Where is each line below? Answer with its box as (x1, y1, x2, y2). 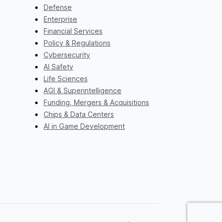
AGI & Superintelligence (43, 86, 121, 95)
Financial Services (43, 26, 103, 35)
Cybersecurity (43, 50, 90, 59)
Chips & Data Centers (43, 110, 114, 118)
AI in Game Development (43, 121, 125, 130)
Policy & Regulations (43, 38, 111, 47)
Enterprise (43, 14, 77, 23)
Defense (43, 2, 72, 11)
